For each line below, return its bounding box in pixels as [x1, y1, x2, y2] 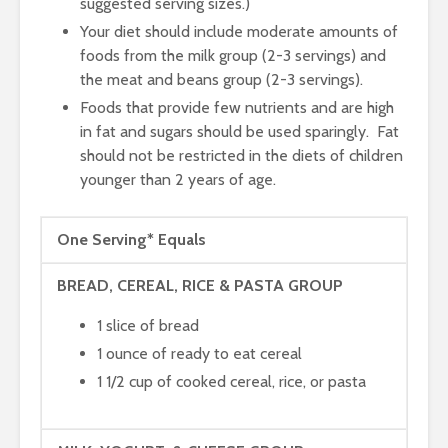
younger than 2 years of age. [80, 170, 276, 189]
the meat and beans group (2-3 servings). [80, 70, 363, 89]
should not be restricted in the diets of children [80, 146, 403, 165]
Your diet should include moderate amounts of [80, 22, 398, 41]
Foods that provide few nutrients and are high [80, 98, 394, 117]
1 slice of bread [97, 316, 199, 335]
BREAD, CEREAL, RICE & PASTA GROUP [57, 276, 343, 295]
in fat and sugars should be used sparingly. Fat [80, 122, 399, 141]
